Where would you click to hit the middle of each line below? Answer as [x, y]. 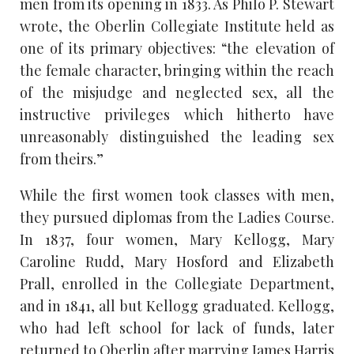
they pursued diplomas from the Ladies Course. [177, 218]
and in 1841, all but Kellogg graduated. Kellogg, [177, 306]
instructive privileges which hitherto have [177, 115]
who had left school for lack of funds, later [177, 328]
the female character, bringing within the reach [177, 71]
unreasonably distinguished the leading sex [177, 137]
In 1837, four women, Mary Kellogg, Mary [177, 240]
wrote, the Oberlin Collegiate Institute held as [177, 26]
